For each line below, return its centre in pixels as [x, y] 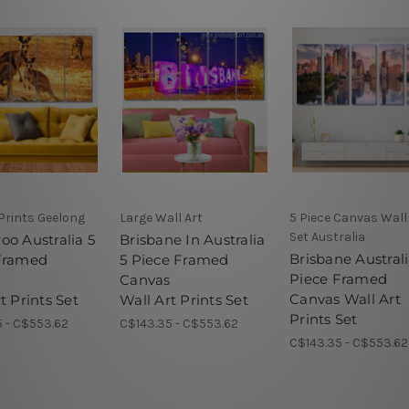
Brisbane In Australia [193, 239]
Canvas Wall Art [345, 299]
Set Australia [327, 236]
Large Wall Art [161, 217]
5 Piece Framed [174, 259]
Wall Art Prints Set [184, 299]
